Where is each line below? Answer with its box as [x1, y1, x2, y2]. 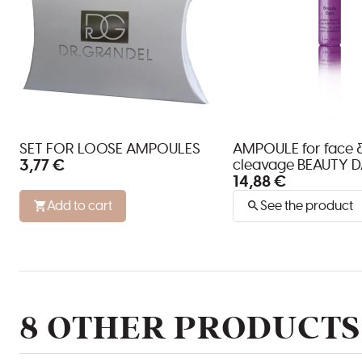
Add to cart [47, 199, 112, 213]
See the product [260, 199, 353, 213]
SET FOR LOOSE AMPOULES [19, 141, 200, 157]
